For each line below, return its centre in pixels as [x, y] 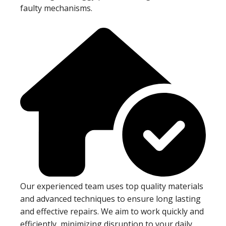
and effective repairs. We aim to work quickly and [112, 211]
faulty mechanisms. [56, 8]
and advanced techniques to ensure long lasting [110, 199]
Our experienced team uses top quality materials [112, 186]
